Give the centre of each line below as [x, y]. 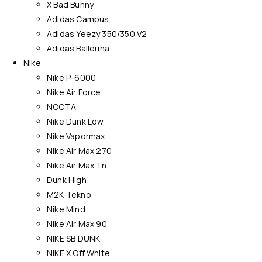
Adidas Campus [78, 19]
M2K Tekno [69, 194]
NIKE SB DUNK [74, 238]
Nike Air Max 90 [77, 223]
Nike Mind [66, 209]
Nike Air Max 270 [80, 150]
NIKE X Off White [79, 253]
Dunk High [67, 180]
